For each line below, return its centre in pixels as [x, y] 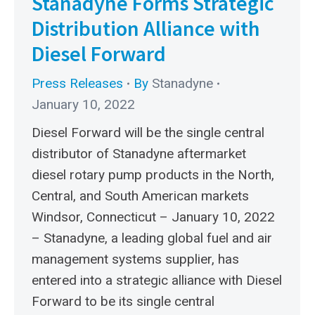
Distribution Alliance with [146, 28]
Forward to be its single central [123, 301]
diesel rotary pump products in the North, [153, 174]
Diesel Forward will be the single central [148, 132]
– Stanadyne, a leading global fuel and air [152, 238]
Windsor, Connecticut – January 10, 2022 [153, 217]
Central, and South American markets [140, 195]
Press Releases [77, 83]
